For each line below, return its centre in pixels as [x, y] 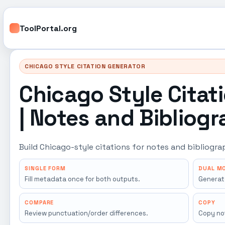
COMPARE [39, 202]
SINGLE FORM [45, 168]
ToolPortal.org [48, 28]
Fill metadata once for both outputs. [83, 179]
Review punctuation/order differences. [87, 213]
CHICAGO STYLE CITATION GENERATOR [85, 66]
